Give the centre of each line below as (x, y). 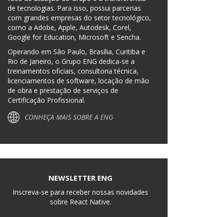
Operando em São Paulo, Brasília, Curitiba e (77, 52)
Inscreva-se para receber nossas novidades (80, 192)
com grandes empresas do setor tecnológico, (79, 18)
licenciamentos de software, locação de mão (78, 81)
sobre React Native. (80, 202)
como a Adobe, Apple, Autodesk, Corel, (70, 27)
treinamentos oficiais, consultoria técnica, (73, 71)
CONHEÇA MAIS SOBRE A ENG (69, 117)
